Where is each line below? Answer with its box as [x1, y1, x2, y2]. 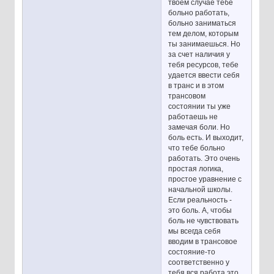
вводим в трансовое [168, 237, 238, 246]
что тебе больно [168, 143, 226, 152]
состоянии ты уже [168, 102, 231, 111]
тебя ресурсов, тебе [168, 60, 239, 69]
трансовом [168, 91, 206, 100]
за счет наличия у [168, 50, 231, 59]
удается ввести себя [168, 70, 240, 80]
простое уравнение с [168, 174, 242, 183]
